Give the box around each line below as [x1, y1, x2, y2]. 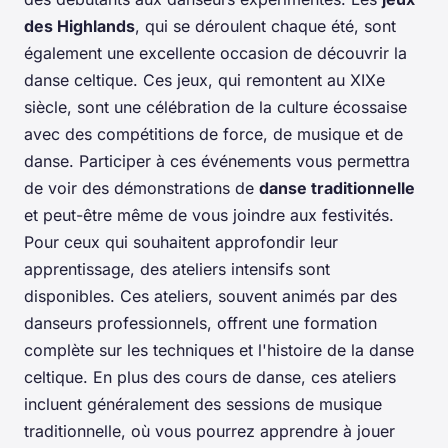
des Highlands [24, 15, 135, 36]
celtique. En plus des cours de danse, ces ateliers [24, 366, 396, 387]
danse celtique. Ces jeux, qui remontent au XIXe [24, 69, 385, 90]
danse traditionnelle [259, 177, 415, 198]
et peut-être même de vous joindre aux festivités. [24, 204, 394, 225]
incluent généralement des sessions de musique [24, 393, 382, 414]
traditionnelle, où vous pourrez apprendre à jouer [24, 420, 395, 441]
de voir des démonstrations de [24, 177, 259, 198]
